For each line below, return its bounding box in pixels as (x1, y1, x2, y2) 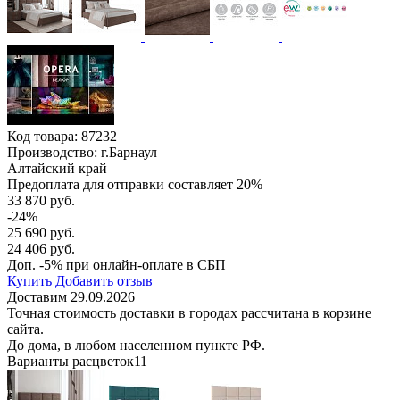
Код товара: (7, 128, 81, 144)
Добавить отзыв (55, 272, 153, 288)
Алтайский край (7, 160, 107, 176)
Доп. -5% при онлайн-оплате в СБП (7, 256, 226, 272)
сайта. (7, 321, 44, 337)
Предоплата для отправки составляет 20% (7, 176, 262, 192)
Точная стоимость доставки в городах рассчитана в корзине (7, 304, 371, 321)
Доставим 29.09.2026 (7, 288, 135, 304)
